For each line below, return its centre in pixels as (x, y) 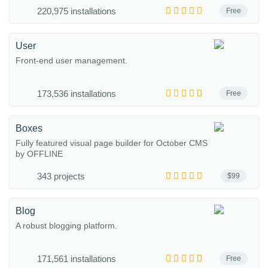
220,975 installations (77, 11)
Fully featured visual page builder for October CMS (112, 143)
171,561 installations (77, 259)
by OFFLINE (39, 154)
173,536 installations (77, 94)
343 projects (61, 176)
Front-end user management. (71, 60)
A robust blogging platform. (66, 226)
